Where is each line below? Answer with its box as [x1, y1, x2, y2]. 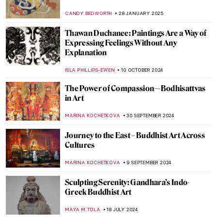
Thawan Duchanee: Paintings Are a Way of [65, 29, 207, 38]
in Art [65, 93, 84, 103]
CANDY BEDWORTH [65, 10, 112, 16]
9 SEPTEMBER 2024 [126, 159, 171, 166]
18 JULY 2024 [107, 206, 138, 213]
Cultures [65, 140, 95, 150]
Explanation [65, 48, 107, 57]
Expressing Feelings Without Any [65, 38, 177, 47]
